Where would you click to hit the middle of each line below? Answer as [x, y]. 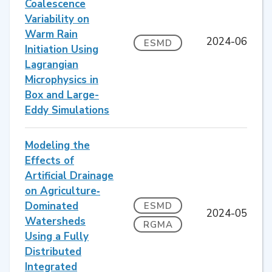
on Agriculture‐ [63, 191]
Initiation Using [62, 49]
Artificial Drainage [69, 175]
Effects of [49, 160]
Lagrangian [52, 64]
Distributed [53, 251]
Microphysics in [62, 80]
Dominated [52, 206]
